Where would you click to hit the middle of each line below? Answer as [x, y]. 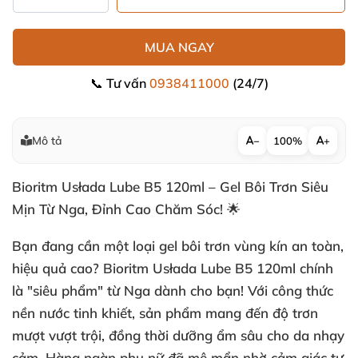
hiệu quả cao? [58, 268]
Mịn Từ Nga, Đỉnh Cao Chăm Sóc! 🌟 [126, 209]
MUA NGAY [179, 47]
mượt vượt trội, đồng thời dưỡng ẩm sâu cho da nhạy [178, 335]
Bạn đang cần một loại [86, 246]
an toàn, [316, 246]
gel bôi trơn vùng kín [223, 246]
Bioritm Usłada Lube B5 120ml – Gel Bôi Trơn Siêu [170, 187]
